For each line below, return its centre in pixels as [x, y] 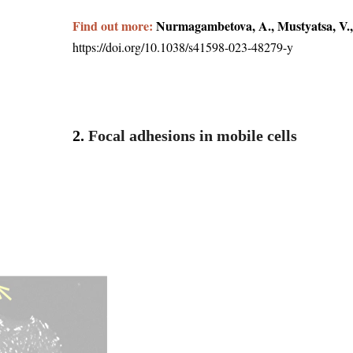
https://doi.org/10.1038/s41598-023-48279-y [183, 47]
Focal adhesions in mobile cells [193, 136]
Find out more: [114, 26]
